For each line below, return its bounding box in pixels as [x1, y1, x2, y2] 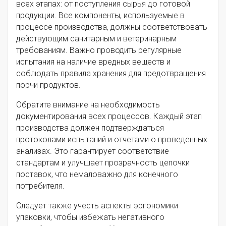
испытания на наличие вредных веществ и [16, 56, 171, 67]
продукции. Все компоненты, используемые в [16, 10, 185, 20]
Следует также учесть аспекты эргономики [16, 200, 178, 210]
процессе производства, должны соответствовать [16, 22, 207, 32]
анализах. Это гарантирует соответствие [16, 146, 169, 156]
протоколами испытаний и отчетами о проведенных [16, 134, 207, 144]
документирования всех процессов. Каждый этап [16, 111, 202, 121]
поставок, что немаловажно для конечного [16, 169, 178, 179]
